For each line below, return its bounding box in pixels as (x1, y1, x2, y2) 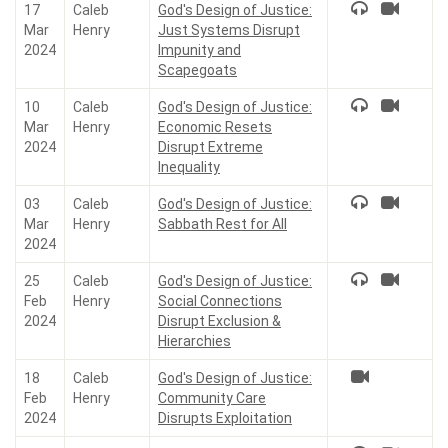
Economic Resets (158, 119, 272, 135)
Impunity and (158, 42, 241, 58)
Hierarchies (158, 333, 231, 349)
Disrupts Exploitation (158, 410, 292, 426)
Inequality (158, 159, 220, 175)
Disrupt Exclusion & (158, 313, 281, 329)
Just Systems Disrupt (158, 22, 300, 38)
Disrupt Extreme (158, 139, 263, 155)
